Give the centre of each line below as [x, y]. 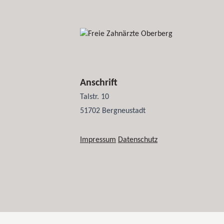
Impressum [98, 140]
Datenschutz [138, 140]
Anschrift [99, 83]
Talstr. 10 [94, 97]
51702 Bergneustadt [113, 111]
